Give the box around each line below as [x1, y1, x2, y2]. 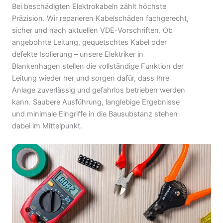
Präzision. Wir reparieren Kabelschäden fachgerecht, [12, 14, 189, 23]
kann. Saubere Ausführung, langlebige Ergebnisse [12, 98, 180, 107]
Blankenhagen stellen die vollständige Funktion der [12, 62, 184, 71]
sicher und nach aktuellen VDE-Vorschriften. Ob [12, 26, 173, 35]
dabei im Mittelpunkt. [12, 121, 82, 131]
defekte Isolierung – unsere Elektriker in [12, 50, 143, 59]
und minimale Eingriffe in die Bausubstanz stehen [12, 110, 178, 119]
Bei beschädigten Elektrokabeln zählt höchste [12, 2, 166, 11]
